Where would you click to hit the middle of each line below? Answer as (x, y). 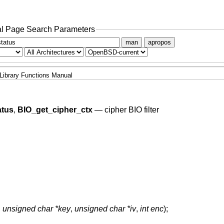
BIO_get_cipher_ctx (55, 110)
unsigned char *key (36, 209)
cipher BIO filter (131, 110)
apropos (159, 42)
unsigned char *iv (105, 209)
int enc (151, 209)
